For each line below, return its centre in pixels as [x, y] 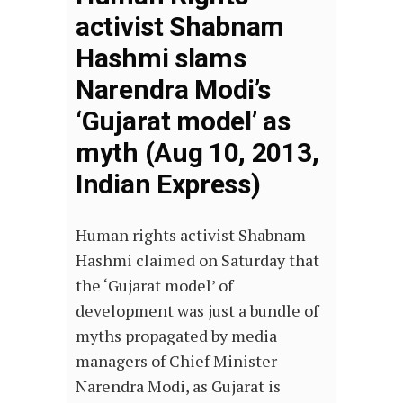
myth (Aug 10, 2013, [197, 153]
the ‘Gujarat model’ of [154, 286]
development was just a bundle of [197, 311]
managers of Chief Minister [176, 361]
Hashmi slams [161, 58]
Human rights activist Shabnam [191, 235]
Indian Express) [168, 184]
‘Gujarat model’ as [183, 121]
